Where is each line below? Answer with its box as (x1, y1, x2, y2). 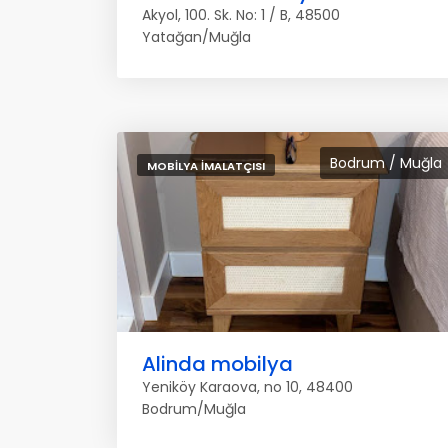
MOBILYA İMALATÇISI (147, 158, 265, 174)
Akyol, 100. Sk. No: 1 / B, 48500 (142, 5, 340, 25)
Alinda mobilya (142, 350, 293, 378)
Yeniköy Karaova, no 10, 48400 (142, 377, 353, 397)
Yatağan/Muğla (142, 27, 251, 47)
